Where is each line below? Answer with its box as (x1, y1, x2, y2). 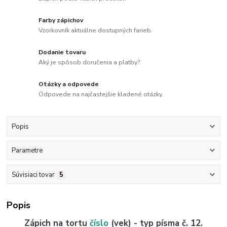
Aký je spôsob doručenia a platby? (39, 58, 141, 66)
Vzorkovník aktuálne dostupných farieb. (39, 26, 153, 35)
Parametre (11, 146, 43, 156)
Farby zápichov (39, 16, 84, 25)
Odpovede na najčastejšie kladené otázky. (39, 90, 164, 98)
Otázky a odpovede (39, 80, 99, 89)
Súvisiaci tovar (11, 170, 55, 179)
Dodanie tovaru (39, 48, 86, 57)
